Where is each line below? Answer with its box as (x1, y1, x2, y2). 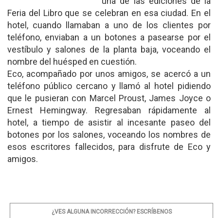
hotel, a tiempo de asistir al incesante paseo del (7, 117, 211, 127)
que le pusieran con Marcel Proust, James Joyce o (7, 93, 211, 103)
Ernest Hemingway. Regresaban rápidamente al (7, 105, 211, 115)
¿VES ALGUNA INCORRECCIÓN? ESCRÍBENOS (51, 208, 172, 215)
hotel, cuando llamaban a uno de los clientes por (7, 20, 211, 30)
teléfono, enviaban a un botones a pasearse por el (7, 32, 211, 42)
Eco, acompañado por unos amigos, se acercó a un (7, 69, 211, 79)
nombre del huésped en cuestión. (7, 56, 137, 67)
